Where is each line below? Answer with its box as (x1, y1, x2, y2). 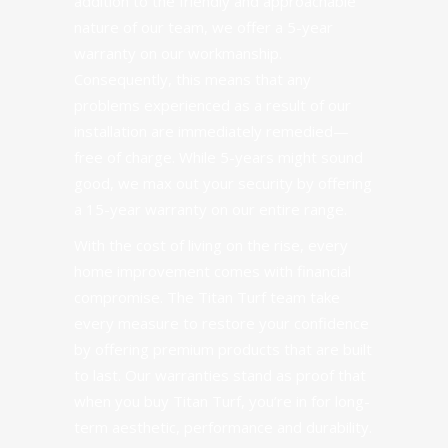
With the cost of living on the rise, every (74, 235, 348, 255)
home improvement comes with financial (74, 261, 351, 281)
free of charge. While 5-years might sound (74, 147, 363, 167)
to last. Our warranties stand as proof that (74, 365, 366, 385)
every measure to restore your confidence (74, 313, 369, 333)
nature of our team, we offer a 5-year (74, 17, 333, 37)
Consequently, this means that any (74, 69, 311, 89)
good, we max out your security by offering (74, 173, 372, 193)
